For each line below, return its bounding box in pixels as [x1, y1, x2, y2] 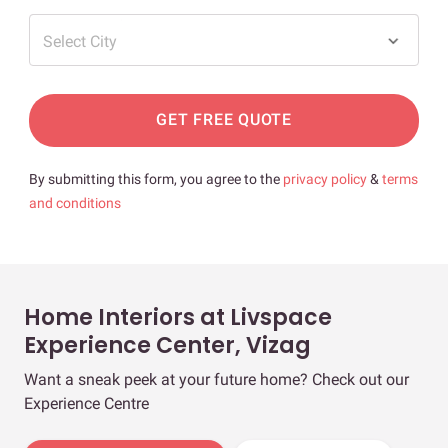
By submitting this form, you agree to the [29, 170, 283, 187]
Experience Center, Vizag [24, 329, 311, 361]
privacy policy [283, 170, 370, 187]
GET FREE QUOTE [156, 110, 292, 130]
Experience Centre [24, 393, 149, 413]
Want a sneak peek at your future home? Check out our [24, 369, 409, 389]
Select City [43, 31, 117, 51]
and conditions [29, 194, 121, 211]
